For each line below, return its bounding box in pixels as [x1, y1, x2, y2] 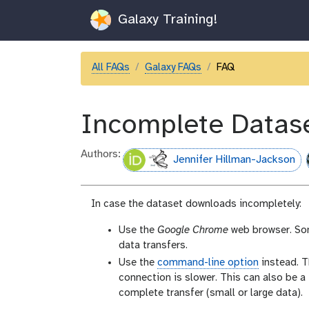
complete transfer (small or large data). [119, 287, 303, 299]
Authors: [81, 148, 121, 160]
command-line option [157, 257, 259, 268]
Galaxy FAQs [145, 61, 201, 73]
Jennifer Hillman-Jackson [173, 153, 296, 166]
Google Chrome [157, 224, 228, 236]
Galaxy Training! [113, 12, 217, 27]
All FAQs [92, 61, 130, 73]
